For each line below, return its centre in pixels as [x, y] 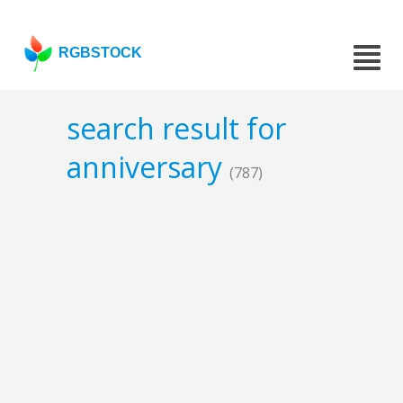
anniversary [148, 167]
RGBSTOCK [101, 53]
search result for [176, 129]
